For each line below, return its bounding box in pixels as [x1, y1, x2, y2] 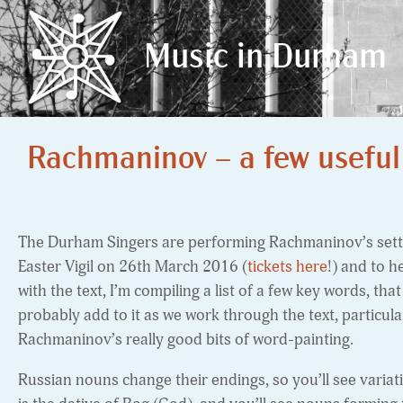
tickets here [247, 256, 327, 278]
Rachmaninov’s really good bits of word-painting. [18, 329, 354, 351]
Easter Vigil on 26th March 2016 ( [18, 256, 247, 278]
